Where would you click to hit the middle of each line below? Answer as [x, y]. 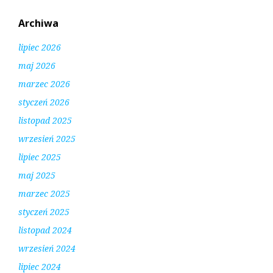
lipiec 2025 [40, 157]
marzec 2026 [44, 84]
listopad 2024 [45, 230]
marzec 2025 [44, 194]
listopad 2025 [45, 121]
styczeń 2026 [44, 102]
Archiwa [38, 23]
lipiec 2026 [40, 48]
